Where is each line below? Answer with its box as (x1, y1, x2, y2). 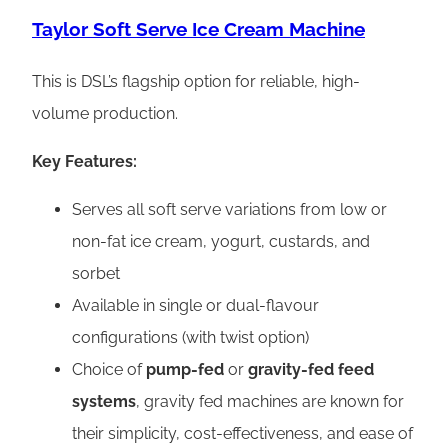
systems (72, 392, 136, 412)
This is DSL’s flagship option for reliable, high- (32, 72, 360, 92)
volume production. (32, 104, 178, 124)
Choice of (72, 360, 146, 380)
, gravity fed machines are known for (136, 392, 404, 412)
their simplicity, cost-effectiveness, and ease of (72, 424, 413, 444)
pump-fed (146, 360, 224, 380)
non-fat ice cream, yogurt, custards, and (72, 232, 370, 252)
